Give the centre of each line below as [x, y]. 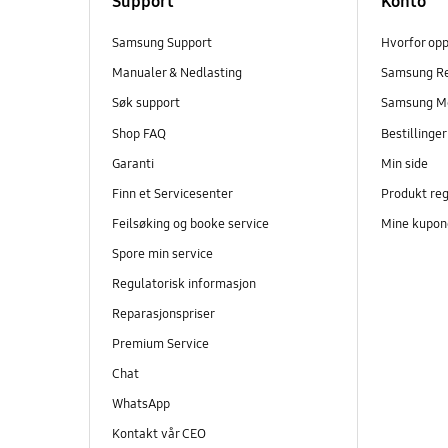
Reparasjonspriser [163, 313]
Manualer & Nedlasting [176, 73]
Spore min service [162, 253]
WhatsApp [142, 404]
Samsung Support [161, 43]
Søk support [145, 103]
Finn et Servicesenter [172, 193]
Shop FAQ [138, 133]
